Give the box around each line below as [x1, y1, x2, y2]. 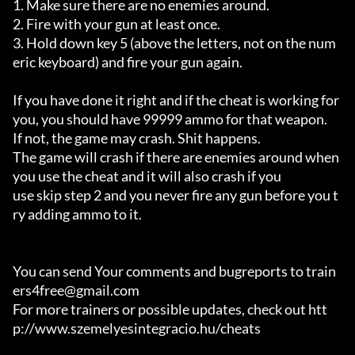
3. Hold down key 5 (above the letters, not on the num [13, 34, 336, 52]
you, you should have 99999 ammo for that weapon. [13, 110, 327, 128]
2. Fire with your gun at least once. [13, 15, 223, 33]
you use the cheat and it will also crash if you [13, 167, 281, 185]
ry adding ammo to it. [13, 205, 142, 223]
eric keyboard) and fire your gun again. [13, 53, 245, 71]
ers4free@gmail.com [13, 281, 139, 300]
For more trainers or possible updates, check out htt [13, 300, 327, 319]
